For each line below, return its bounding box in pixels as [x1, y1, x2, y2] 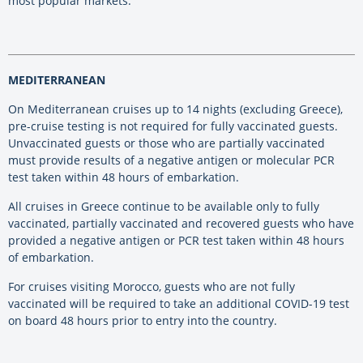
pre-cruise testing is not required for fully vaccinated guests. [8, 117, 338, 134]
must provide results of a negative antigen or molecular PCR [8, 152, 335, 168]
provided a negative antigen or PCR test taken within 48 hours [8, 232, 344, 248]
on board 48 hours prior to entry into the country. [8, 312, 277, 328]
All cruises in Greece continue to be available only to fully [8, 198, 319, 214]
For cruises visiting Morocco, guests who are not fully [8, 278, 295, 294]
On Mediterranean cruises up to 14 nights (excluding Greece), [8, 100, 343, 117]
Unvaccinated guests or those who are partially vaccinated [8, 135, 325, 151]
